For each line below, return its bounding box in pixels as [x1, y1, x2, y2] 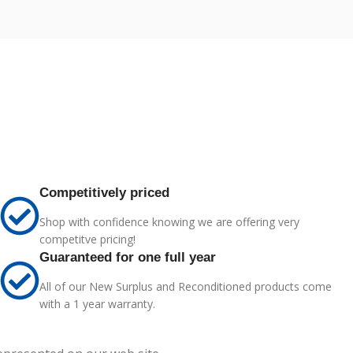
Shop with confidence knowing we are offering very [39, 214, 299, 229]
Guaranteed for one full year [39, 250, 216, 265]
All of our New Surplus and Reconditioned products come [39, 279, 332, 294]
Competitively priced [39, 185, 169, 200]
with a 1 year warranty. [39, 296, 155, 311]
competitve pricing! [39, 232, 136, 247]
